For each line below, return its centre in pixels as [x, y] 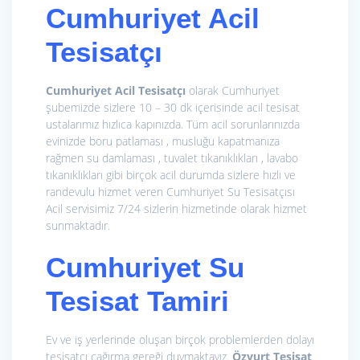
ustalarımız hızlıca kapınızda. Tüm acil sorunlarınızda [173, 125]
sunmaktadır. [78, 226]
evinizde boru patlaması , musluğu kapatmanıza [163, 141]
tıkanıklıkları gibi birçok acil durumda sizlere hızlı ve [171, 175]
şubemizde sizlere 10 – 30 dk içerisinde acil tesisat [173, 108]
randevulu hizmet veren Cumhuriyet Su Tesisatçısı [170, 192]
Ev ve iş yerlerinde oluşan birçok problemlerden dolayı [180, 340]
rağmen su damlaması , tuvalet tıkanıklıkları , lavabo [172, 158]
